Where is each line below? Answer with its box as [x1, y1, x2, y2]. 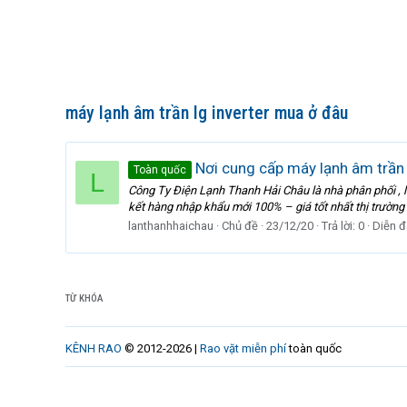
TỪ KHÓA [65, 293, 104, 304]
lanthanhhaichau [128, 218, 213, 233]
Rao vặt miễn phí [200, 342, 286, 355]
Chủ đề [222, 218, 258, 233]
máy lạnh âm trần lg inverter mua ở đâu [65, 102, 348, 124]
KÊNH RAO [65, 342, 122, 355]
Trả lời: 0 [322, 218, 364, 233]
